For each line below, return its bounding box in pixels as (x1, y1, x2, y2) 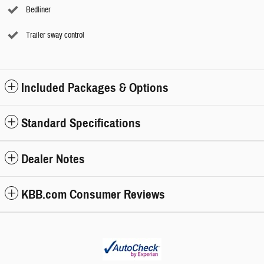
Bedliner (26, 4, 51, 15)
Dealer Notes (21, 151, 85, 167)
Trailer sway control (26, 29, 84, 41)
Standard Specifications (21, 115, 141, 131)
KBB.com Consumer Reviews (21, 186, 165, 202)
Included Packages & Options (21, 80, 169, 95)
